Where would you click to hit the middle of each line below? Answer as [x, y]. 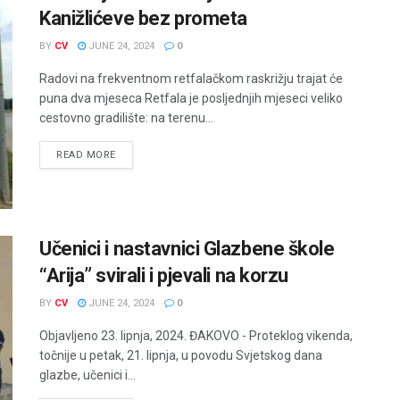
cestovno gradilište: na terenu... [126, 118]
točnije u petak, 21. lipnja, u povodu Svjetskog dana [181, 355]
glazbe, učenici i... [87, 375]
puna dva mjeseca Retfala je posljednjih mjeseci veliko [191, 99]
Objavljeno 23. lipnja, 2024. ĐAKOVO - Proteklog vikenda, [196, 335]
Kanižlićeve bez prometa [143, 19]
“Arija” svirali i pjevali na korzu [164, 275]
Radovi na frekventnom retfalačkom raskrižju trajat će [191, 79]
